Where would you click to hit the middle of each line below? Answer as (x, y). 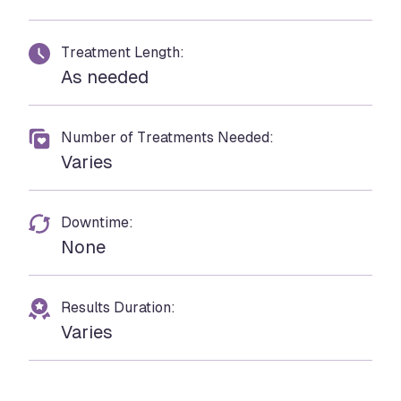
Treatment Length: (123, 52)
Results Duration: (118, 307)
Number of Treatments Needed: (167, 137)
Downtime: (97, 222)
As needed (105, 77)
